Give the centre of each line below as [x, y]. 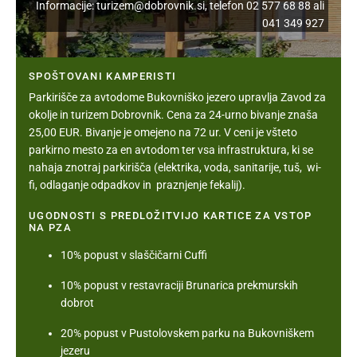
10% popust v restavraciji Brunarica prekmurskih [179, 286]
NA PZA [50, 228]
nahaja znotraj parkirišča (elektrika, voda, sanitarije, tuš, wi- [175, 168]
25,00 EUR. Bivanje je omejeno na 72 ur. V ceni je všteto [163, 133]
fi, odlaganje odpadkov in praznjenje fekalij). [137, 185]
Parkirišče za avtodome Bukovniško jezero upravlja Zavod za [177, 98]
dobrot [77, 303]
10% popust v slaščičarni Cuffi [134, 255]
